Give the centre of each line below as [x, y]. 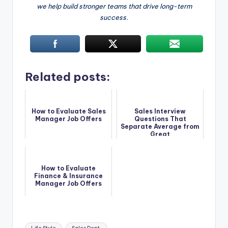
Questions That [160, 119]
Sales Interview [160, 111]
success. [114, 17]
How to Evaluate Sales [68, 111]
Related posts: [67, 77]
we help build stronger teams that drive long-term [114, 6]
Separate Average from [160, 127]
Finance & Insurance [68, 176]
